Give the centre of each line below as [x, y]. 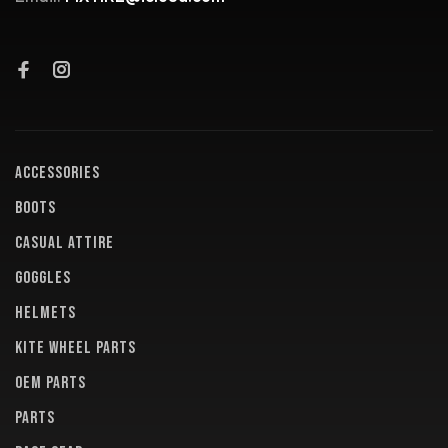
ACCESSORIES [57, 173]
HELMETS [45, 313]
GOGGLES [43, 278]
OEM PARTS [50, 383]
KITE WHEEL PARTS [75, 348]
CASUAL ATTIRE [64, 243]
